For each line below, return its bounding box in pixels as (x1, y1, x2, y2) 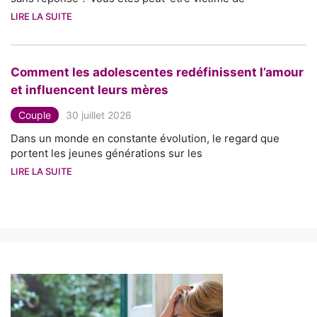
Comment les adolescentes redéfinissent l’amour (11, 64, 304, 79)
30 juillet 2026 (66, 108, 132, 121)
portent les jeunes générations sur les (11, 146, 202, 160)
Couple (18, 108, 51, 121)
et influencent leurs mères (11, 82, 168, 97)
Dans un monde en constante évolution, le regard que (11, 131, 279, 145)
